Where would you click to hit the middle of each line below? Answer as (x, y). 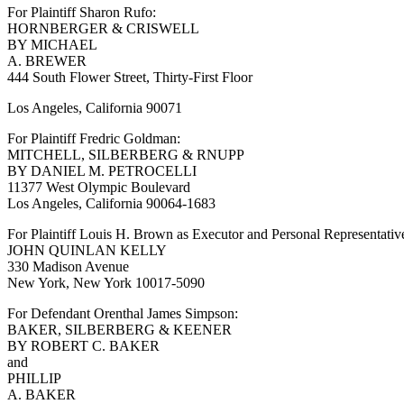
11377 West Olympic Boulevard (99, 187)
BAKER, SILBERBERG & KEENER (119, 329)
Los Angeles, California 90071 (95, 107)
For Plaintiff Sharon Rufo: (82, 12)
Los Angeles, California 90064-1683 (111, 203)
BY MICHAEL (52, 44)
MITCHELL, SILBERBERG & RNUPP (126, 154)
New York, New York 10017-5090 (106, 282)
